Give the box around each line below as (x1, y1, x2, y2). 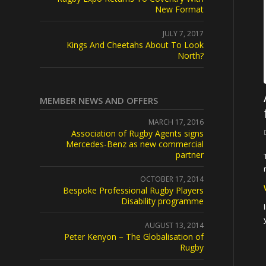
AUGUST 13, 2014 (144, 220, 204, 230)
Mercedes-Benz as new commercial (65, 138, 204, 150)
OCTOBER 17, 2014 (140, 174, 204, 184)
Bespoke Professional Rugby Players (62, 185, 204, 196)
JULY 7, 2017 (162, 28, 204, 39)
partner (175, 149, 204, 160)
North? (177, 50, 204, 61)
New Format (154, 4, 204, 15)
